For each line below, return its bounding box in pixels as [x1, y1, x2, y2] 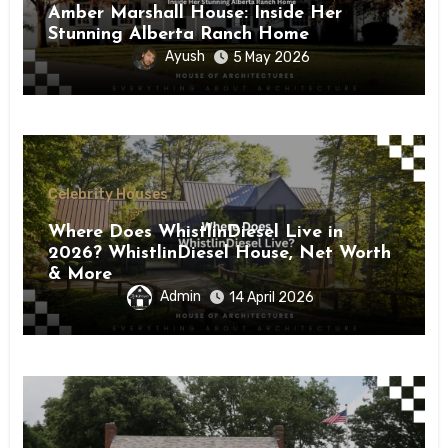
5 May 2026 [232, 48, 310, 66]
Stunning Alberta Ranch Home [47, 24, 309, 44]
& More [47, 265, 112, 285]
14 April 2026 [229, 289, 314, 307]
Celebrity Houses [47, 186, 168, 204]
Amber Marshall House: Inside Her [47, 3, 342, 23]
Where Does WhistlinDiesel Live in [47, 223, 343, 243]
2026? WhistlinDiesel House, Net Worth [47, 244, 391, 264]
